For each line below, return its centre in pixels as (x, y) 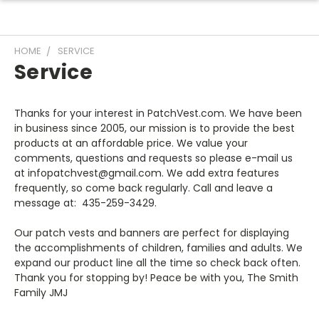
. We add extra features (220, 173)
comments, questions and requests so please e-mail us (153, 158)
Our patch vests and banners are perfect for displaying (152, 233)
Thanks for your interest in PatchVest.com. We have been (158, 113)
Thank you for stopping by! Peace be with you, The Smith (156, 278)
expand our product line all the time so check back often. (157, 263)
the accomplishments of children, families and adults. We (158, 248)
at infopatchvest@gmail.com (88, 173)
